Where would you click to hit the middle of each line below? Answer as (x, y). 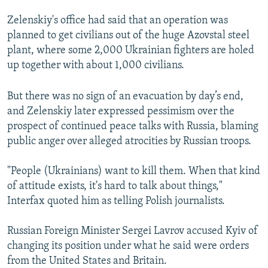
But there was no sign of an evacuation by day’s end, (125, 97)
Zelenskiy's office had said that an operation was (118, 21)
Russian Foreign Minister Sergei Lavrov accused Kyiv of (133, 232)
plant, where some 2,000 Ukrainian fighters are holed (131, 51)
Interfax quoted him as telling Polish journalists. (116, 202)
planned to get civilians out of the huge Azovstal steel (128, 36)
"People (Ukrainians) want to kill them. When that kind (134, 172)
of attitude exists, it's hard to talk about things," (115, 187)
